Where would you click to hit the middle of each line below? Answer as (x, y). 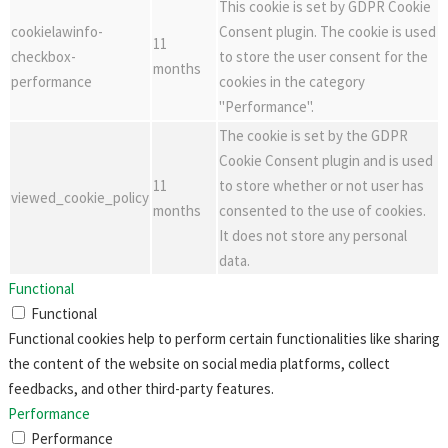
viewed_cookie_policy (80, 197)
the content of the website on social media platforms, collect (199, 363)
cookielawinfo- (57, 31)
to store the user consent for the (323, 56)
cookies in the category (292, 81)
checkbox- (43, 56)
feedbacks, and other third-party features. (141, 388)
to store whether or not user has (321, 185)
